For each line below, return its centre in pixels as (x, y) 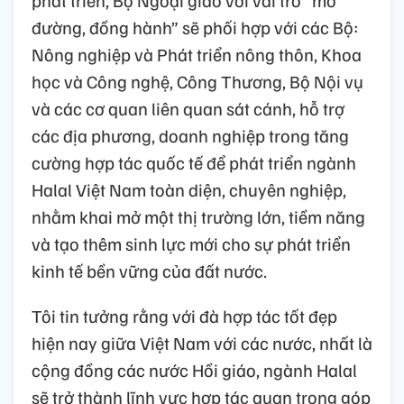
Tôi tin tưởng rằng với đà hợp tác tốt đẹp (184, 315)
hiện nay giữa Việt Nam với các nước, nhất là (202, 342)
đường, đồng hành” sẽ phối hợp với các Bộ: (195, 27)
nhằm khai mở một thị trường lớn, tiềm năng (198, 216)
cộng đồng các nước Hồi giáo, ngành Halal (194, 369)
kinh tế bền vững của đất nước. (149, 270)
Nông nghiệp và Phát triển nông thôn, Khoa (197, 54)
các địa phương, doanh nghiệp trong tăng (190, 135)
